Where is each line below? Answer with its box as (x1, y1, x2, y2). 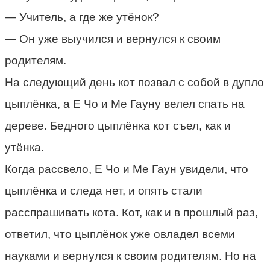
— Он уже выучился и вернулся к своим (5, 32, 221, 45)
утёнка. (5, 140, 44, 154)
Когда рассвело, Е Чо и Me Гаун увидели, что (5, 162, 248, 175)
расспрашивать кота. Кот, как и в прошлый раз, (5, 206, 258, 219)
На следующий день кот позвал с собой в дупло (5, 75, 264, 89)
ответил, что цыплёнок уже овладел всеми (5, 227, 235, 240)
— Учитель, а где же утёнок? (5, 10, 159, 24)
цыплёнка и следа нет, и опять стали (5, 184, 202, 197)
